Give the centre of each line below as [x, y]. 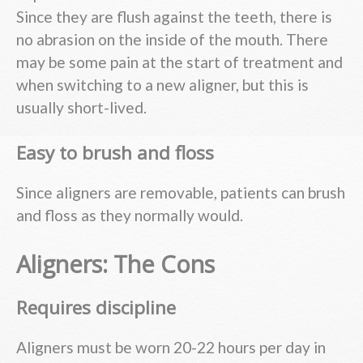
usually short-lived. [81, 107]
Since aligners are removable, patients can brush [181, 193]
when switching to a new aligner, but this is [162, 84]
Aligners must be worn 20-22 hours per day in [171, 348]
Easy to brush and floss [115, 152]
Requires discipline [96, 307]
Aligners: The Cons [115, 263]
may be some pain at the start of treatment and [179, 62]
